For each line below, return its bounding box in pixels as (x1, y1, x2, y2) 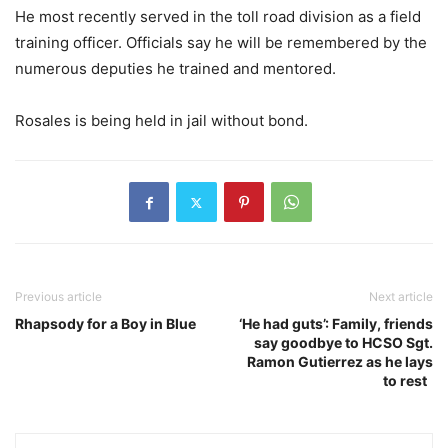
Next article (369, 289, 433, 305)
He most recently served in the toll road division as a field (15, 7, 421, 27)
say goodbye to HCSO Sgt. (254, 334, 433, 352)
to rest (383, 372, 433, 390)
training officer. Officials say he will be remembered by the (15, 33, 427, 53)
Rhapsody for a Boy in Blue (15, 315, 196, 333)
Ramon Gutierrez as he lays (247, 353, 433, 371)
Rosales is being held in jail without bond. (15, 111, 308, 131)
